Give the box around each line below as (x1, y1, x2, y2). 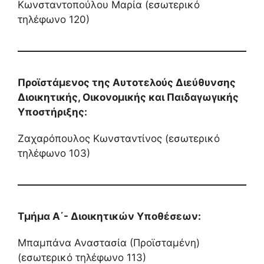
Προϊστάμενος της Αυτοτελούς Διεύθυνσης (18, 76, 236, 88)
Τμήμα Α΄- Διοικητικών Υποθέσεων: (18, 210, 201, 222)
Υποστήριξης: (18, 105, 87, 118)
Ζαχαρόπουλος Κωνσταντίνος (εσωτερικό (18, 132, 220, 144)
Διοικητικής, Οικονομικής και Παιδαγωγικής (18, 91, 239, 103)
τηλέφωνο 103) (18, 147, 90, 159)
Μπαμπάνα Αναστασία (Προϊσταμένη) (18, 236, 200, 249)
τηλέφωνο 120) (18, 13, 90, 25)
